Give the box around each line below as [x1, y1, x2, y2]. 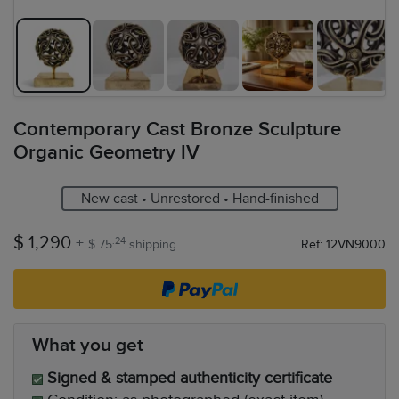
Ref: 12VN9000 [300, 237, 386, 252]
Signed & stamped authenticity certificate [47, 369, 332, 387]
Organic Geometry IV [13, 141, 199, 165]
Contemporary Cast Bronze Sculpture [13, 118, 341, 142]
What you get [32, 334, 143, 356]
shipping [126, 237, 176, 252]
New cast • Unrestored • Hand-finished [80, 190, 319, 208]
